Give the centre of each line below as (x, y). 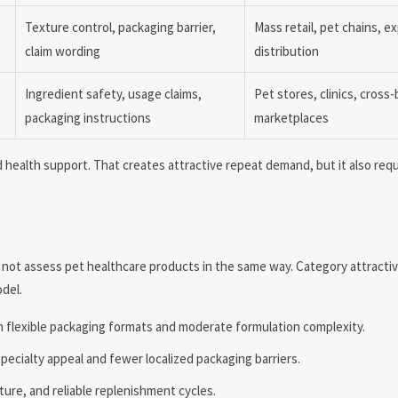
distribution (287, 52)
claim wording (63, 52)
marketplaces (291, 118)
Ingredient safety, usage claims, (113, 94)
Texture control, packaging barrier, (120, 28)
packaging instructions (88, 118)
